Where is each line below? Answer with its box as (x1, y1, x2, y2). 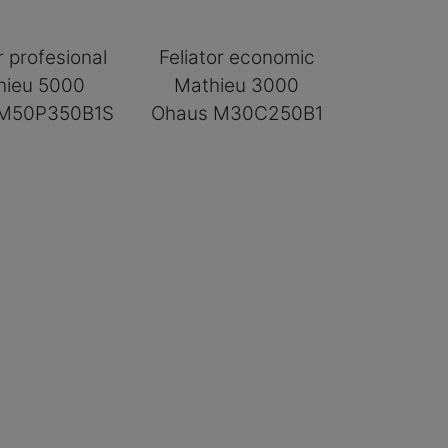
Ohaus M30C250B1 (150, 101, 323, 125)
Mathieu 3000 (174, 73, 300, 97)
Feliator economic (158, 45, 315, 69)
